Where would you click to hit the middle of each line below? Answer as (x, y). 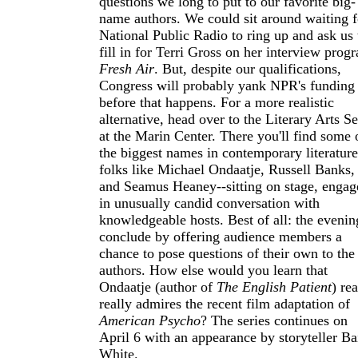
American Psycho (150, 320)
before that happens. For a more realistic (217, 102)
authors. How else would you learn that (213, 270)
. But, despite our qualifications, (248, 69)
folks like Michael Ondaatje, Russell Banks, (227, 169)
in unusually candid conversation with (209, 203)
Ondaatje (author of (158, 287)
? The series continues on (274, 320)
